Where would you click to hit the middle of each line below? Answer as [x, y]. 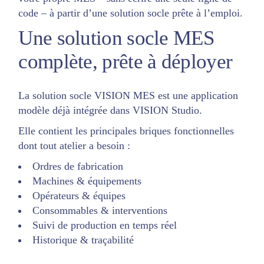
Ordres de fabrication [78, 166]
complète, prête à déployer [126, 61]
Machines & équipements [87, 181]
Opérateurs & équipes [79, 195]
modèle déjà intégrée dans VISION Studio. [110, 110]
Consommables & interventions [100, 210]
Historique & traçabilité [83, 240]
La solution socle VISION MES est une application [128, 95]
